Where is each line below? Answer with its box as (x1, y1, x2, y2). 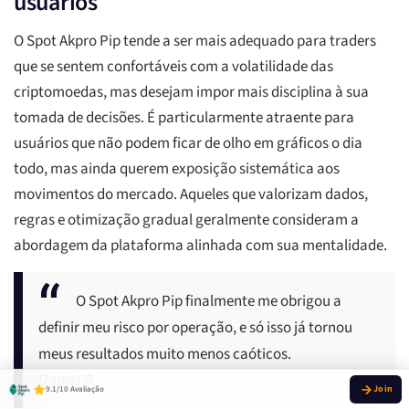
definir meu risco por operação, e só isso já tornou (38, 317, 352, 340)
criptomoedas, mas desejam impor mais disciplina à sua (14, 81, 369, 104)
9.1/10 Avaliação (46, 383, 104, 395)
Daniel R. (38, 371, 97, 390)
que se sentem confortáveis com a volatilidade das (14, 56, 333, 79)
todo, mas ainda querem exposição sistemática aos (14, 158, 340, 181)
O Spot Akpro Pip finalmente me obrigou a (76, 290, 341, 313)
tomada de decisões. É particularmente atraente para (14, 107, 354, 130)
